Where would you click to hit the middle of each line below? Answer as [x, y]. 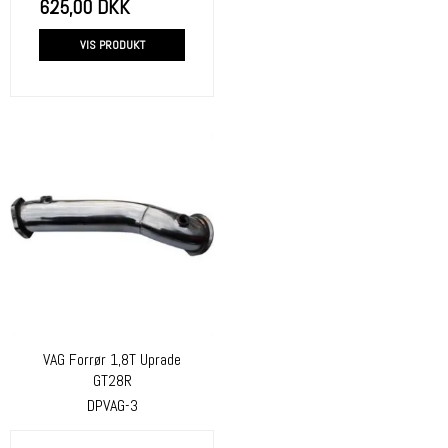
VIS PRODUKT [112, 45]
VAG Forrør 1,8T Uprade [112, 360]
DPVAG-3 [112, 406]
